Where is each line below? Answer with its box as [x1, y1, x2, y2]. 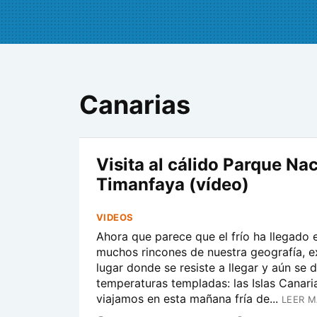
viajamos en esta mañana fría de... [96, 292, 278, 306]
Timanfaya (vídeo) [96, 174, 249, 195]
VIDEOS [96, 212, 134, 223]
